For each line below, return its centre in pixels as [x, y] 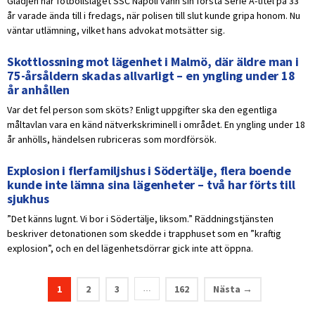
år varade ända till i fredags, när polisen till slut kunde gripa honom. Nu [154, 16]
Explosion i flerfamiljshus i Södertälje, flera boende [149, 171]
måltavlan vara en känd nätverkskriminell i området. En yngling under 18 [156, 125]
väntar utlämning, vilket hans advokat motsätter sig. [116, 31]
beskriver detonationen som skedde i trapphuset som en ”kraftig [144, 234]
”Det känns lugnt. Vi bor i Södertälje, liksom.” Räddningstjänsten [140, 219]
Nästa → [233, 289]
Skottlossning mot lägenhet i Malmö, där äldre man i [153, 62]
